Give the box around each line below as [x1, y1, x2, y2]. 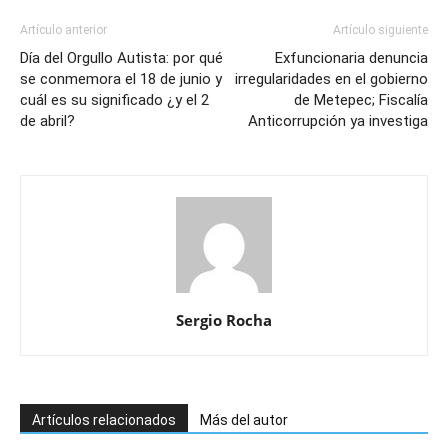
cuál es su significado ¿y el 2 [20, 90, 209, 109]
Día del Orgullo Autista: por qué [20, 48, 223, 67]
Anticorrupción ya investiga [248, 111, 428, 130]
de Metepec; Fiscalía [294, 90, 428, 109]
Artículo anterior [20, 22, 107, 37]
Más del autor [200, 411, 288, 428]
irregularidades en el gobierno [235, 69, 428, 88]
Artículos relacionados [32, 411, 176, 428]
